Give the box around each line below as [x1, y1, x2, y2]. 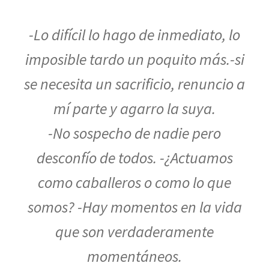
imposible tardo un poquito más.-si [25, 50, 244, 70]
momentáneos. [87, 247, 182, 267]
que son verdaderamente [55, 222, 214, 242]
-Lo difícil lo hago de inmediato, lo [29, 25, 240, 45]
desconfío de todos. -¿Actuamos [36, 148, 233, 168]
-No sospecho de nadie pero [48, 124, 221, 144]
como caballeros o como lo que [38, 173, 231, 193]
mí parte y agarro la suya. [53, 99, 216, 119]
